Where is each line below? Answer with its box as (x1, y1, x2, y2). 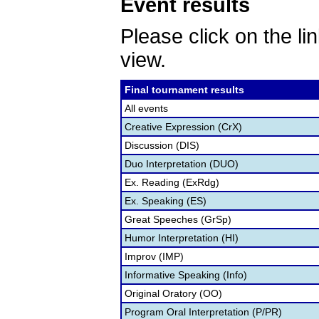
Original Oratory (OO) (125, 288, 222, 299)
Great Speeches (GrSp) (125, 214, 231, 225)
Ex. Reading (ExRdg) (125, 177, 219, 188)
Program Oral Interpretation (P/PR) (125, 306, 282, 318)
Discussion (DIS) (125, 140, 199, 151)
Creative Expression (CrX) (125, 121, 242, 132)
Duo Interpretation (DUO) (125, 158, 239, 169)
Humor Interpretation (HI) (125, 232, 239, 244)
